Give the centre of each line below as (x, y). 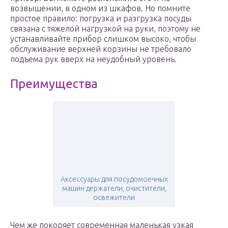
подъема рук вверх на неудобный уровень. (93, 59)
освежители (114, 198)
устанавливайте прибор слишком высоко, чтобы (103, 39)
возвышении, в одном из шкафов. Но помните (100, 8)
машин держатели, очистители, (114, 189)
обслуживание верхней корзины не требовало (101, 49)
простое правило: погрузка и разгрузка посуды (101, 19)
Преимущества (54, 84)
